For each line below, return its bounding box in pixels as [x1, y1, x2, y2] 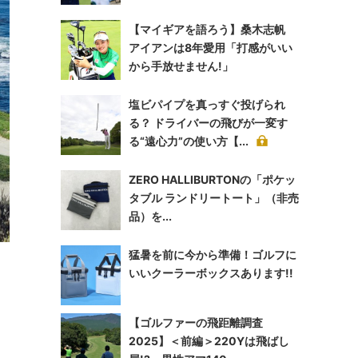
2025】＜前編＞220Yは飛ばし [129, 334, 289, 348]
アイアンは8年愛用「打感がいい [129, 41, 292, 54]
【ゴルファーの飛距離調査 [129, 316, 263, 329]
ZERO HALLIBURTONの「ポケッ [129, 173, 296, 186]
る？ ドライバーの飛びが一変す [129, 116, 288, 129]
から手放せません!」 [129, 59, 233, 73]
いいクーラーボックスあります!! [129, 266, 293, 280]
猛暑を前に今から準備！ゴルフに [129, 248, 296, 261]
